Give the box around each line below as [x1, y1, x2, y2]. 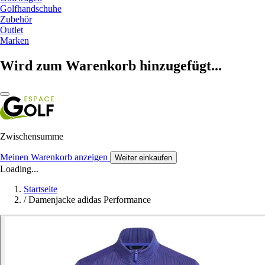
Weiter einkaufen [115, 153, 172, 162]
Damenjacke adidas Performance [28, 194, 151, 205]
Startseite [24, 183, 57, 194]
